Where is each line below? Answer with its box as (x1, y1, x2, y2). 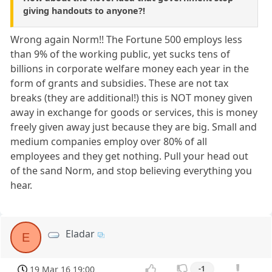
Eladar (66, 227, 95, 241)
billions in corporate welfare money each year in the (10, 62, 250, 76)
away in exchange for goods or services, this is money (10, 106, 258, 120)
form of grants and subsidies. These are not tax (10, 76, 229, 90)
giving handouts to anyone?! (23, 5, 145, 17)
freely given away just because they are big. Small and (10, 120, 257, 134)
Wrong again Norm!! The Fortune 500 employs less (10, 33, 243, 47)
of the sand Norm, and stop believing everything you (10, 164, 253, 178)
